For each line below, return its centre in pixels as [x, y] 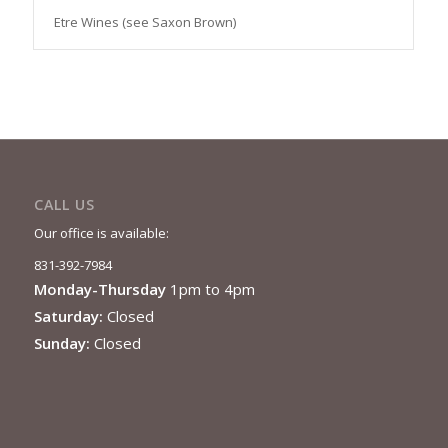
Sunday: [63, 343]
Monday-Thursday [101, 289]
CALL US [64, 205]
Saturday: [70, 316]
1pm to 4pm [212, 289]
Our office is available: [101, 233]
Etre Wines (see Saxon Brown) [144, 22]
